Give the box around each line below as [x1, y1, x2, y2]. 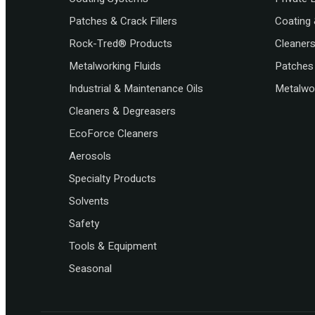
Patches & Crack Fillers [69, 13, 177, 30]
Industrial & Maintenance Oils [69, 81, 203, 97]
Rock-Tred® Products [69, 36, 172, 52]
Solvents [69, 193, 109, 210]
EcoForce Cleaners [69, 126, 158, 142]
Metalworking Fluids [69, 58, 161, 75]
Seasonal [69, 261, 112, 277]
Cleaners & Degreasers [69, 103, 176, 120]
